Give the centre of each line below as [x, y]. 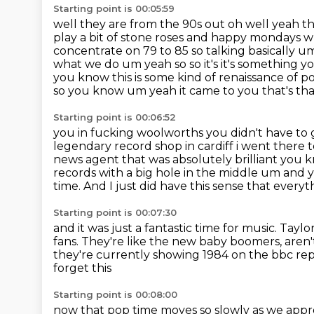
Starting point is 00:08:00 [115, 294]
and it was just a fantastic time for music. [166, 228]
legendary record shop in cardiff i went [163, 146]
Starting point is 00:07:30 [115, 212]
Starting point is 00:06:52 [115, 117]
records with [90, 173]
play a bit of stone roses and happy [151, 37]
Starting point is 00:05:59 [114, 8]
